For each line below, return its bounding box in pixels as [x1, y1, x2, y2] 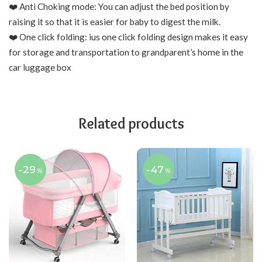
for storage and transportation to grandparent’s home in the [9, 47, 243, 58]
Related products [78, 114, 184, 133]
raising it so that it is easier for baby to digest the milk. [9, 16, 220, 27]
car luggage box [9, 62, 71, 73]
